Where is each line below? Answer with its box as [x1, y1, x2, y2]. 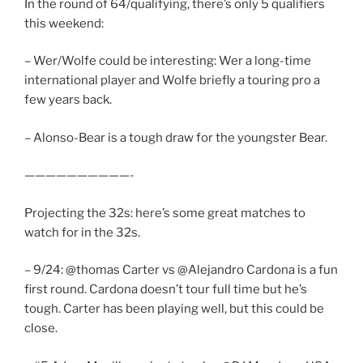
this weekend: [24, 15, 104, 31]
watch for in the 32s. [24, 224, 140, 240]
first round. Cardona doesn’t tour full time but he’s [24, 282, 307, 297]
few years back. [24, 92, 112, 108]
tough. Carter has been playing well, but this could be [24, 301, 324, 317]
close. [24, 321, 58, 336]
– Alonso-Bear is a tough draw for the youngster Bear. [24, 130, 327, 145]
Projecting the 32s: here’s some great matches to [24, 205, 305, 220]
